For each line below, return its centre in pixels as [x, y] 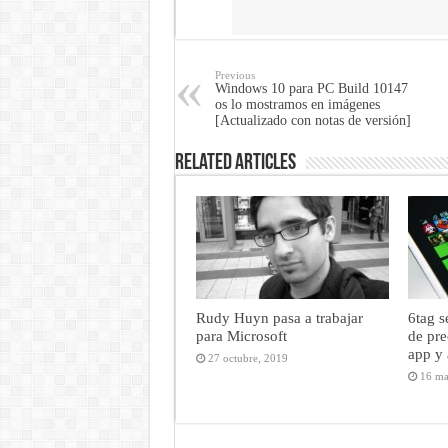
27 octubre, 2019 [247, 358]
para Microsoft [241, 336]
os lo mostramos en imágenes [297, 104]
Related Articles [235, 163]
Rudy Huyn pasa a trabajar [279, 318]
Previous [234, 75]
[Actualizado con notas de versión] [312, 120]
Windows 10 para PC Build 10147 [311, 88]
